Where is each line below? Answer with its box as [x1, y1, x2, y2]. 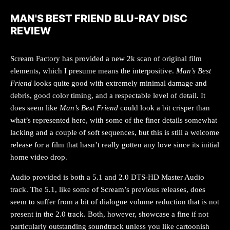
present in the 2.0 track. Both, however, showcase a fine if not [10, 209, 208, 218]
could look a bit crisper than [120, 103, 210, 112]
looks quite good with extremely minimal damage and [34, 79, 207, 87]
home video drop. [10, 152, 67, 161]
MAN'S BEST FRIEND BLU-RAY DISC [10, 12, 187, 25]
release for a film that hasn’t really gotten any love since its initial [10, 140, 219, 149]
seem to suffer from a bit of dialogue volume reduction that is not [10, 197, 219, 206]
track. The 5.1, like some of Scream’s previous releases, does [10, 185, 205, 194]
